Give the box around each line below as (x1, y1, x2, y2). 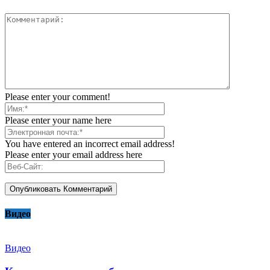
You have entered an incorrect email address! (5, 139, 175, 149)
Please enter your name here (5, 115, 111, 126)
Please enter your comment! (5, 92, 110, 102)
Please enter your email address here (5, 149, 142, 160)
